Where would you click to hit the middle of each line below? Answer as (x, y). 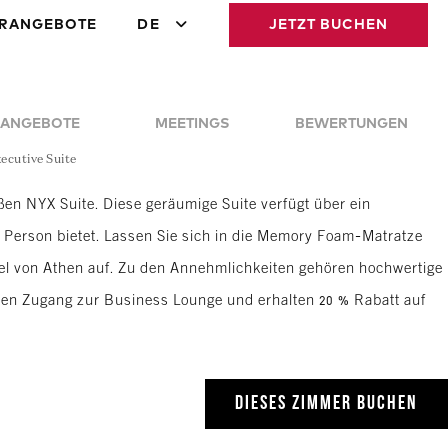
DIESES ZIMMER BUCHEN (326, 404)
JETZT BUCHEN (328, 25)
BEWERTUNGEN (351, 124)
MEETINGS (192, 124)
